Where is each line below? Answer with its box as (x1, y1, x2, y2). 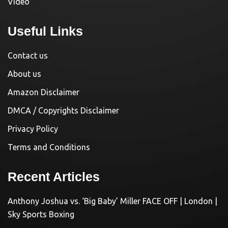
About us (8, 69, 41, 79)
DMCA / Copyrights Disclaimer (8, 106, 119, 116)
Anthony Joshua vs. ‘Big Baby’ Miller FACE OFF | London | (8, 196, 217, 206)
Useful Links (8, 24, 83, 39)
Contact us (8, 51, 48, 61)
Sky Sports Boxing (8, 210, 74, 219)
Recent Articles (8, 169, 100, 184)
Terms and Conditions (8, 142, 90, 152)
